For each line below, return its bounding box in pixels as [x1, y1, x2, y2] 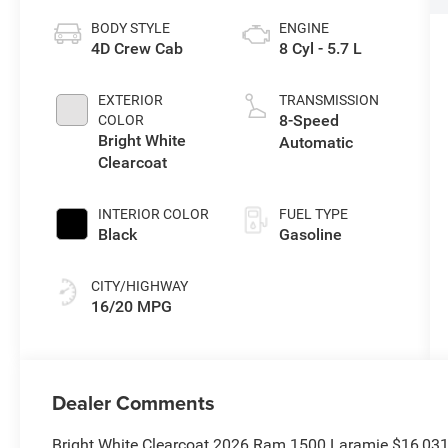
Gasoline [278, 224, 342, 244]
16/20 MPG [91, 296, 173, 316]
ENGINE [278, 19, 329, 36]
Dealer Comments [52, 387, 216, 417]
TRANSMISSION [278, 91, 379, 108]
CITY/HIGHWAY [91, 277, 189, 294]
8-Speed [278, 110, 339, 130]
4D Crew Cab [91, 38, 184, 58]
